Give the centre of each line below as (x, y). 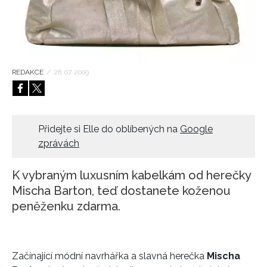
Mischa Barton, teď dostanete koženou (121, 190)
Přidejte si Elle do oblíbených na (109, 129)
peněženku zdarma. (66, 206)
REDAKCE (28, 72)
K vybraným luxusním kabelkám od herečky (131, 175)
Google (196, 129)
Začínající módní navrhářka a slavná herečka (109, 256)
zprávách (59, 143)
